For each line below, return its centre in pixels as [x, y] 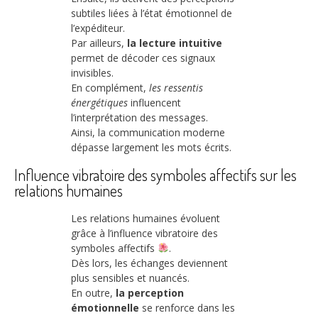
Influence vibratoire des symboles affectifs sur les [155, 175]
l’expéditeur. [98, 28]
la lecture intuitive [175, 43]
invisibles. [92, 73]
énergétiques [99, 103]
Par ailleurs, [99, 43]
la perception [150, 292]
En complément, [110, 88]
